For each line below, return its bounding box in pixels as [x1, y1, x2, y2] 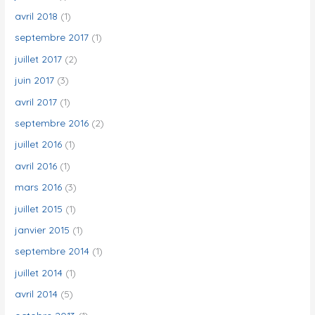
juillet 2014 [15, 266, 63, 278]
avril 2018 [15, 9, 58, 22]
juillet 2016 [15, 138, 63, 150]
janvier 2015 [15, 224, 70, 236]
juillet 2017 [15, 52, 63, 65]
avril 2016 [15, 159, 58, 172]
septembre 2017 [15, 31, 89, 44]
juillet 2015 [15, 202, 63, 214]
